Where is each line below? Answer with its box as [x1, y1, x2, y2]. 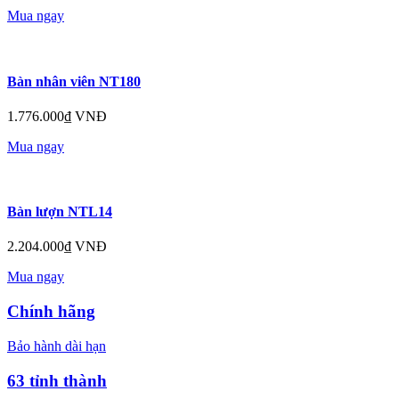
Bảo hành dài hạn [7, 338, 106, 354]
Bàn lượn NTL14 [7, 204, 112, 220]
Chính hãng [7, 302, 95, 322]
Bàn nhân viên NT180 [7, 73, 141, 89]
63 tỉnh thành [7, 370, 107, 390]
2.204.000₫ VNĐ [7, 239, 107, 255]
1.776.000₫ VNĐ [7, 108, 107, 124]
